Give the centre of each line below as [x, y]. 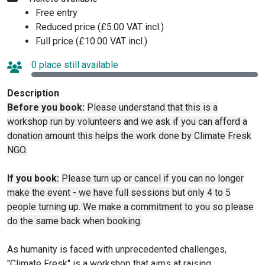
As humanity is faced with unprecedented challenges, [117, 249]
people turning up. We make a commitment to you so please [130, 207]
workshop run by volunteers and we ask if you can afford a [127, 122]
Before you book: [46, 107]
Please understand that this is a [152, 107]
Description [33, 93]
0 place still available [75, 65]
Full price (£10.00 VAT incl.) [91, 41]
